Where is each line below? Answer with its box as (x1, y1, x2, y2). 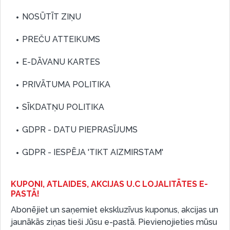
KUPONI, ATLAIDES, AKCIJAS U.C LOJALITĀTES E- (11, 179, 208, 189)
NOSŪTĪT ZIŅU (22, 12, 81, 22)
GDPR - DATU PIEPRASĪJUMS (22, 125, 138, 135)
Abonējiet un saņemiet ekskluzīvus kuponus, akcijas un (11, 205, 218, 215)
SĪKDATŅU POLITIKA (22, 102, 104, 112)
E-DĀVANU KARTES (22, 57, 100, 67)
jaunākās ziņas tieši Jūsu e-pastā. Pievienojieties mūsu (11, 217, 217, 227)
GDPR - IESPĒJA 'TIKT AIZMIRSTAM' (22, 147, 163, 157)
